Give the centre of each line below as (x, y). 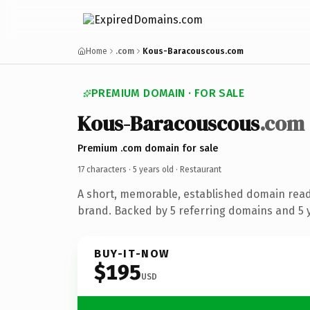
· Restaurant (198, 169)
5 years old (153, 169)
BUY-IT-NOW (132, 253)
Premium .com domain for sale (148, 148)
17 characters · (105, 169)
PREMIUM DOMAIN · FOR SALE (168, 93)
